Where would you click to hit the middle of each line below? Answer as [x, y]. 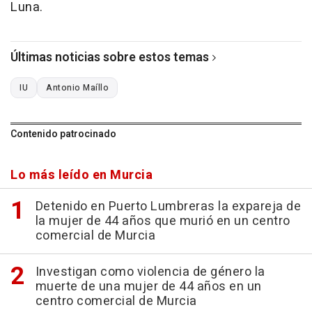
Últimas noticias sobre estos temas [110, 58]
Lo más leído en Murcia [81, 175]
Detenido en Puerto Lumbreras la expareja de [168, 207]
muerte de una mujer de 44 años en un [148, 287]
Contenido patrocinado [63, 134]
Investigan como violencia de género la [150, 272]
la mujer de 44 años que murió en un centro [163, 221]
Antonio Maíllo [77, 88]
